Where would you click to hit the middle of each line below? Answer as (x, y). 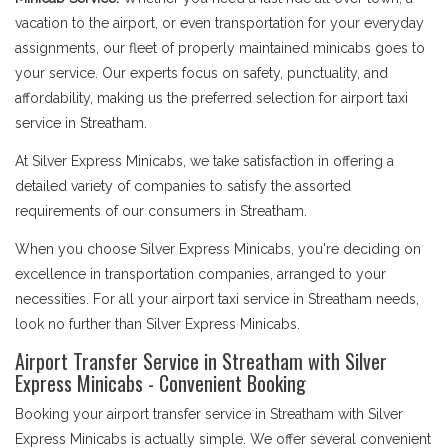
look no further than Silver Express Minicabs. (157, 324)
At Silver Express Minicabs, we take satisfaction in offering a (204, 161)
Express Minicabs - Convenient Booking (160, 383)
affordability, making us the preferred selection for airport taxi (211, 98)
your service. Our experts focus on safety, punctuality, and (201, 73)
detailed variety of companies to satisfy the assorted (183, 186)
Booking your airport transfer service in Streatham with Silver (209, 414)
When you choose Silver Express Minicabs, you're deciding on (218, 249)
